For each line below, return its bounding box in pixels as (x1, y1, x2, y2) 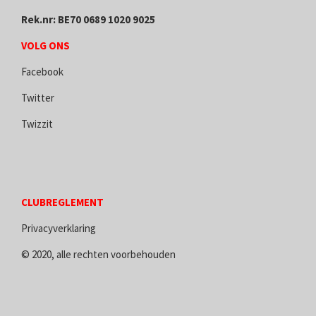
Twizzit (21, 117, 53, 131)
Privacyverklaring (21, 221, 96, 236)
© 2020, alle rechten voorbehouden (21, 248, 176, 262)
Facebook (21, 65, 63, 79)
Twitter (21, 91, 54, 105)
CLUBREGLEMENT (21, 195, 104, 209)
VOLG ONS (21, 39, 70, 53)
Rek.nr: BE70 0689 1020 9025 (21, 13, 155, 27)
